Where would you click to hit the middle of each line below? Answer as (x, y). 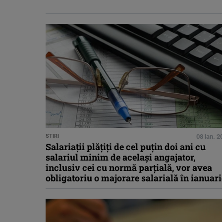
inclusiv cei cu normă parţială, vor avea (129, 168)
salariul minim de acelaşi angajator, (120, 157)
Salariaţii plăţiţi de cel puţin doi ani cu (126, 147)
